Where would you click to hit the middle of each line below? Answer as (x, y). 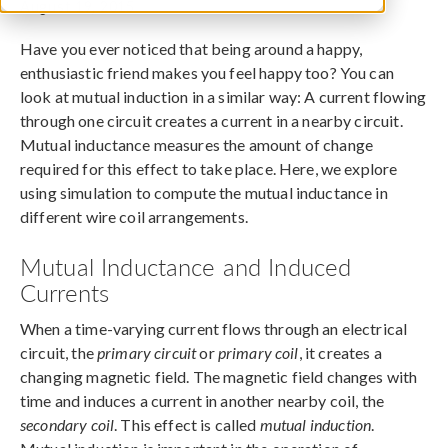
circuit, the (58, 352)
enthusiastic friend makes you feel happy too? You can (207, 72)
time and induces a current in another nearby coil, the (202, 400)
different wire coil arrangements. (134, 216)
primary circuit (146, 352)
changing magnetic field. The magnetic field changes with (219, 376)
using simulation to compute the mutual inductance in (204, 192)
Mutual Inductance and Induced (186, 265)
